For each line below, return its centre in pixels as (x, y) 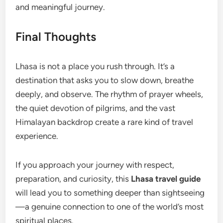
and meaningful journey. (60, 7)
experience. (37, 136)
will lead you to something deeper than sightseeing (110, 193)
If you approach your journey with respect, (95, 165)
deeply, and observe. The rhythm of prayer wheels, (110, 94)
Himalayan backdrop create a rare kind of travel (105, 122)
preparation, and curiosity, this (73, 179)
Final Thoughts (56, 37)
